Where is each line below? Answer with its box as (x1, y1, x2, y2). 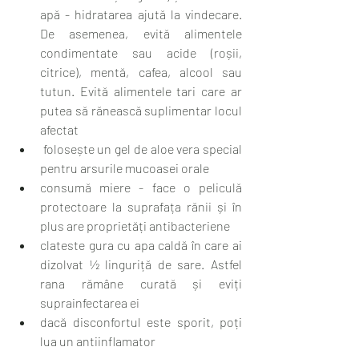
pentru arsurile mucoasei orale (40, 160, 212, 175)
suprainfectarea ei (40, 295, 142, 310)
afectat (40, 122, 81, 137)
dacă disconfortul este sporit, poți (40, 314, 242, 329)
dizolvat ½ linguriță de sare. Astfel (40, 256, 242, 272)
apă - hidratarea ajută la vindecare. (40, 6, 242, 22)
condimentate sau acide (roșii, (40, 45, 242, 60)
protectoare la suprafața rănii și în (40, 199, 242, 214)
